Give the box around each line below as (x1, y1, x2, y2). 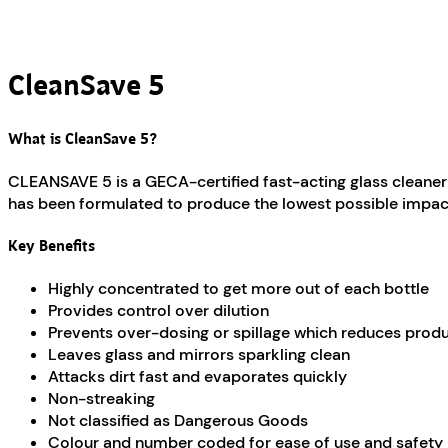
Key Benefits (8, 238, 95, 254)
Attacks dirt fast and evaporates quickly (48, 366, 347, 388)
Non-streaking (48, 388, 155, 410)
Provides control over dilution (48, 300, 269, 322)
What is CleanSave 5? (8, 131, 157, 147)
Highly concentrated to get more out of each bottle (48, 278, 429, 300)
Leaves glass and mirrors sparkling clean (48, 344, 350, 366)
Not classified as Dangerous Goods (48, 410, 308, 432)
